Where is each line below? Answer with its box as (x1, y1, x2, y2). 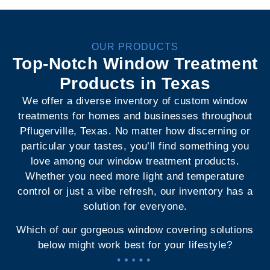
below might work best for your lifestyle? (37, 239, 233, 251)
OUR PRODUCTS (92, 41, 178, 52)
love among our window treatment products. (30, 155, 240, 167)
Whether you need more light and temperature (25, 170, 245, 182)
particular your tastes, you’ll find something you (20, 140, 250, 152)
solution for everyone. (83, 200, 187, 212)
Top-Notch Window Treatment (12, 54, 258, 73)
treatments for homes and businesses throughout (17, 110, 253, 122)
